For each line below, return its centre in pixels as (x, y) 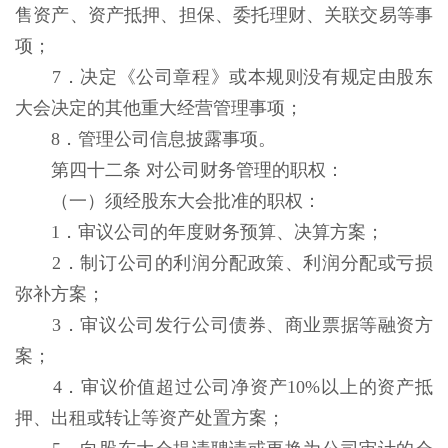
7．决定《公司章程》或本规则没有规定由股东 (243, 77)
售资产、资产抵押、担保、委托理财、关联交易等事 (224, 15)
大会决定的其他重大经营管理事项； (161, 108)
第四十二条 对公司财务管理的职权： (200, 170)
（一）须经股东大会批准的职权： (188, 201)
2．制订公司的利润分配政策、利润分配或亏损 (243, 263)
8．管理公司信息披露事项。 (166, 139)
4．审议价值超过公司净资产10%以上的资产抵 (243, 387)
